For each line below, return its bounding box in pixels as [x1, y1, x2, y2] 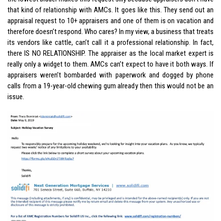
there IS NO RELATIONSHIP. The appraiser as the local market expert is [7, 48, 214, 58]
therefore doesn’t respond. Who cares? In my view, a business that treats [7, 27, 214, 36]
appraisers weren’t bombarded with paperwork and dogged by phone [7, 70, 214, 79]
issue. [7, 92, 24, 101]
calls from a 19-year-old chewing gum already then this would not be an [7, 81, 214, 90]
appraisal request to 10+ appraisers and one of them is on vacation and [7, 16, 214, 25]
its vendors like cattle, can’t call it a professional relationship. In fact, [7, 37, 214, 47]
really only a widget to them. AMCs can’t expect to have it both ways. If [7, 59, 214, 69]
